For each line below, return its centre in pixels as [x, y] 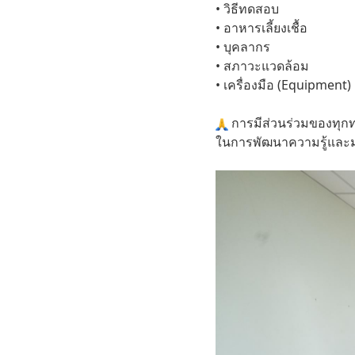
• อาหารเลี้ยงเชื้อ [261, 28]
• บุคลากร [243, 47]
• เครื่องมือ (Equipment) [283, 85]
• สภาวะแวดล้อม [262, 66]
